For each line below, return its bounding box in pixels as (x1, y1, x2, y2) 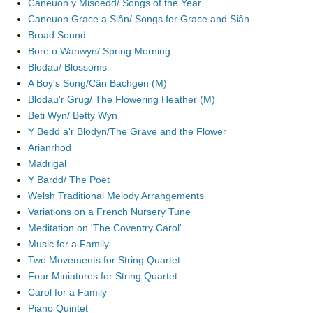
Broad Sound (28, 29, 86, 41)
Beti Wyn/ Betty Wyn (28, 110, 117, 121)
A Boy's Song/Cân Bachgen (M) (28, 78, 167, 89)
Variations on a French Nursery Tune (28, 206, 191, 217)
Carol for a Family (28, 286, 107, 298)
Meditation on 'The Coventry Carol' (28, 222, 182, 233)
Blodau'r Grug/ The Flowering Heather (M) (28, 94, 215, 105)
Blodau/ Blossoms (28, 61, 107, 73)
